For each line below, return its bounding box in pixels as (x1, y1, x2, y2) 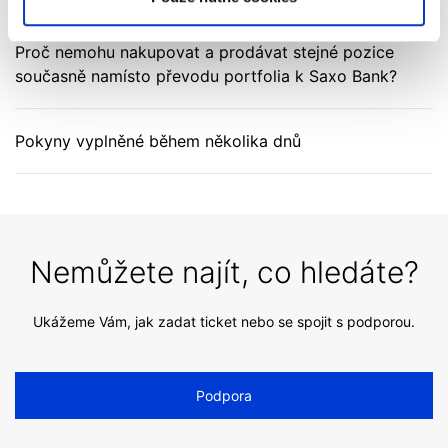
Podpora (196, 387, 252, 404)
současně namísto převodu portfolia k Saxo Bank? (15, 66, 397, 86)
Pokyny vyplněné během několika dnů (15, 131, 301, 151)
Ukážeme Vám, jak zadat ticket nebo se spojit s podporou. (33, 313, 415, 330)
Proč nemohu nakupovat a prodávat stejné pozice (15, 42, 394, 62)
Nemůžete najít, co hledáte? (29, 254, 419, 290)
